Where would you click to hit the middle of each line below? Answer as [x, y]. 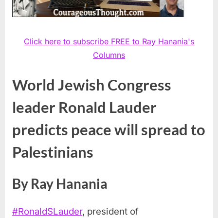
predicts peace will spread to [109, 129]
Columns [109, 55]
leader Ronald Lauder [84, 107]
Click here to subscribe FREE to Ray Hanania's [109, 41]
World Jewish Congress [92, 84]
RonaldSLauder [50, 211]
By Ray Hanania [60, 183]
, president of [110, 211]
